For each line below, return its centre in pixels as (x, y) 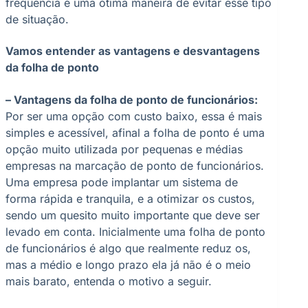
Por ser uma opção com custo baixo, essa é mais (134, 116)
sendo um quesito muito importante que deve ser (133, 215)
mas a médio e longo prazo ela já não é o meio (128, 264)
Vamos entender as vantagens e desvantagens (133, 51)
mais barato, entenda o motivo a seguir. (109, 281)
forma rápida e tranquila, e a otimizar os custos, (130, 198)
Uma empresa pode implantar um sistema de (122, 182)
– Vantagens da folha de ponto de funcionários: (132, 99)
